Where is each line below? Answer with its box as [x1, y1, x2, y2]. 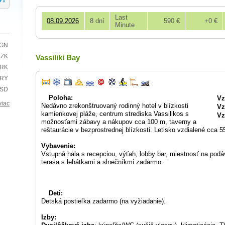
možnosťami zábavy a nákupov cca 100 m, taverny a [41, 118, 196, 126]
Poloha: [49, 94, 73, 101]
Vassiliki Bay [36, 53, 80, 62]
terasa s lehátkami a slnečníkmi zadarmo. [41, 158, 163, 166]
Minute [115, 21, 135, 29]
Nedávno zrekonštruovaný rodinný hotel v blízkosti [41, 102, 188, 109]
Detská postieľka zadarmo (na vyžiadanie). [41, 197, 166, 205]
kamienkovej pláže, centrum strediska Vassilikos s [41, 110, 189, 118]
